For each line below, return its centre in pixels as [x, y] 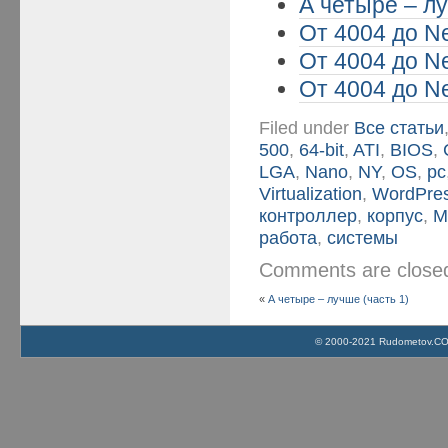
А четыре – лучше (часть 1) [339, 298]
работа [288, 237]
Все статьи [399, 127]
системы [363, 237]
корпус [395, 215]
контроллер [308, 215]
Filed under [307, 127]
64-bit [322, 149]
